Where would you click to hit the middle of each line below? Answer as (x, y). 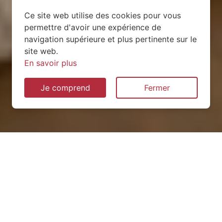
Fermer (157, 88)
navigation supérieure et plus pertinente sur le (111, 39)
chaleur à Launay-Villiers (111, 189)
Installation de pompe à (111, 172)
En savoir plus (51, 63)
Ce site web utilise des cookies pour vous (103, 15)
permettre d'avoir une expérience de (93, 27)
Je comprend (65, 88)
